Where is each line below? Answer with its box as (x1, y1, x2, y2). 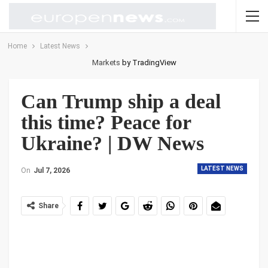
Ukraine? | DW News (21, 132, 204, 154)
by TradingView (120, 58, 176, 67)
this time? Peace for (21, 111, 191, 133)
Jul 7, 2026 (33, 166, 70, 175)
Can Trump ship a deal (21, 90, 221, 112)
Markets (92, 58, 120, 67)
